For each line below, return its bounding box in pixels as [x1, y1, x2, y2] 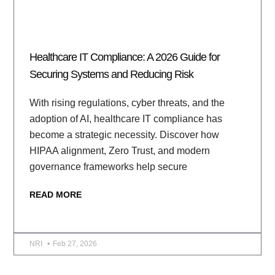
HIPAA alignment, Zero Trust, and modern [29, 145, 211, 156]
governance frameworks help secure [29, 161, 188, 172]
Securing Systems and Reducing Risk [29, 68, 194, 80]
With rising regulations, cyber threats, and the [29, 97, 225, 108]
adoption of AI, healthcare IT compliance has [29, 113, 223, 124]
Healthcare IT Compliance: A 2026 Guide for [29, 50, 220, 63]
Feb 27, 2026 [53, 239, 98, 248]
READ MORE [29, 189, 82, 199]
